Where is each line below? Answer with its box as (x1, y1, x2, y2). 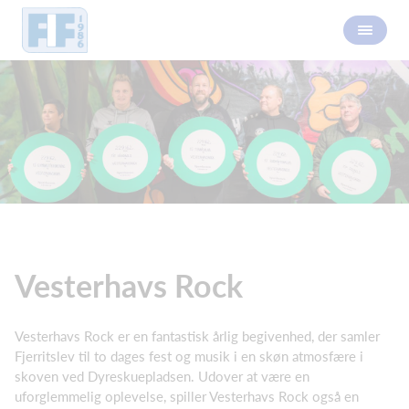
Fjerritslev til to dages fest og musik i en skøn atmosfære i (15, 347, 363, 364)
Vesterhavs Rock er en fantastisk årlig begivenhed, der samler (15, 327, 380, 344)
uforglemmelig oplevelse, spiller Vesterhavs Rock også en (15, 387, 359, 404)
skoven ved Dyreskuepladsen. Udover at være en (15, 367, 309, 384)
